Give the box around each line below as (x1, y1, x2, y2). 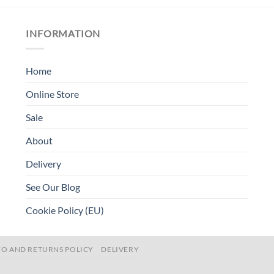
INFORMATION (26, 28, 101, 40)
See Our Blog (26, 180, 81, 193)
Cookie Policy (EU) (26, 204, 105, 216)
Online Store (26, 87, 80, 100)
